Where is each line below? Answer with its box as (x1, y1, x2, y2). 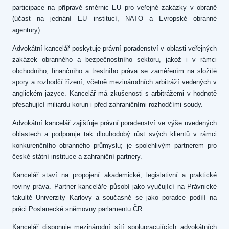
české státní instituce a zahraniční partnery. (12, 153, 142, 161)
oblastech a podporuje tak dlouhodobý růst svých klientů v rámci (12, 130, 217, 138)
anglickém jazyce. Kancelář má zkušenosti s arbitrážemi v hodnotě (12, 89, 217, 97)
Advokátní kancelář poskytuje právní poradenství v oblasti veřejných (12, 44, 217, 52)
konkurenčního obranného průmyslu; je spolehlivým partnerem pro (12, 142, 217, 149)
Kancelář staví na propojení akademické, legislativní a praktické (12, 171, 217, 179)
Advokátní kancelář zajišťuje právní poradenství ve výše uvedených (12, 119, 217, 127)
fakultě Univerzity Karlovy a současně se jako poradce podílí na (12, 194, 217, 201)
